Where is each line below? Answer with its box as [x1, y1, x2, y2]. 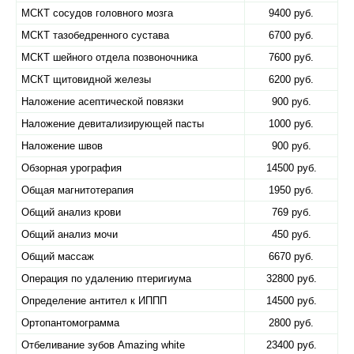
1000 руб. [269, 118, 314, 130]
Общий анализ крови [21, 206, 121, 218]
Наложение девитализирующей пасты [21, 118, 204, 130]
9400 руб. [269, 7, 314, 19]
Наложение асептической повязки [21, 96, 183, 107]
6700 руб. [269, 29, 314, 41]
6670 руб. [269, 250, 314, 262]
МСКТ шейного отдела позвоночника [21, 51, 198, 63]
